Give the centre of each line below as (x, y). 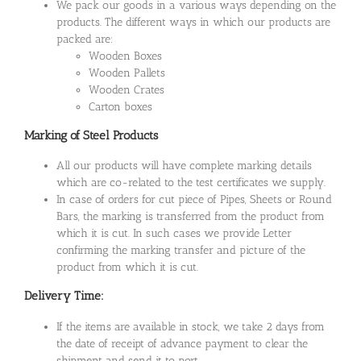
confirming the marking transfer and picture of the (181, 251)
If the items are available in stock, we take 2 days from (191, 326)
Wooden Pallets (127, 73)
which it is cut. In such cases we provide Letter (174, 234)
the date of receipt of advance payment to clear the (182, 343)
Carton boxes (120, 106)
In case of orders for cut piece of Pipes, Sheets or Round (194, 200)
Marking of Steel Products (91, 135)
